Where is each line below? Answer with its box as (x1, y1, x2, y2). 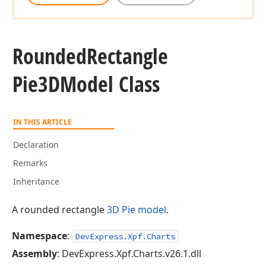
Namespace (12, 229, 67, 242)
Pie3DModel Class (12, 69, 160, 99)
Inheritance (13, 176, 59, 187)
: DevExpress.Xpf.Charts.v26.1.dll (57, 247, 201, 260)
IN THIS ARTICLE (13, 117, 72, 127)
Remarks (13, 157, 47, 169)
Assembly (12, 247, 57, 260)
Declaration (13, 139, 59, 150)
